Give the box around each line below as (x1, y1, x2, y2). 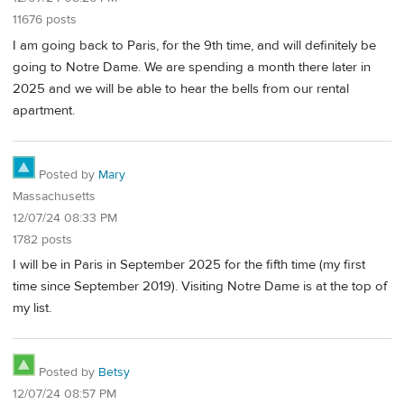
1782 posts (13, 231, 72, 248)
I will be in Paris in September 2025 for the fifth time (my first (13, 256, 365, 274)
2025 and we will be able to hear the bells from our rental (13, 79, 349, 97)
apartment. (13, 101, 75, 119)
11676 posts (13, 12, 77, 29)
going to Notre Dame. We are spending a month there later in (13, 58, 371, 76)
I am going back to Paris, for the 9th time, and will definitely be (13, 36, 376, 54)
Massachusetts (13, 188, 96, 205)
